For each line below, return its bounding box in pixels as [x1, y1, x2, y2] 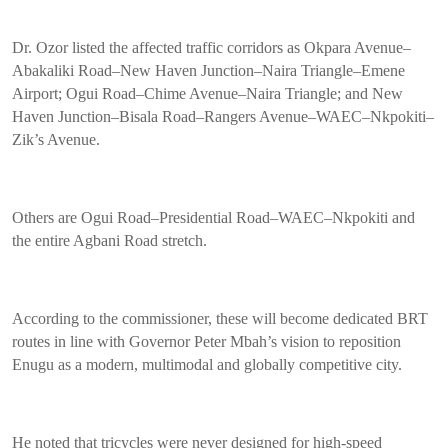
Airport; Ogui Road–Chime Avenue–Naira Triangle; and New [12, 85, 403, 103]
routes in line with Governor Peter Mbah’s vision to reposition [12, 333, 401, 351]
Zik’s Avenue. [12, 131, 100, 149]
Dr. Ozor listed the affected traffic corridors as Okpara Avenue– [12, 39, 411, 57]
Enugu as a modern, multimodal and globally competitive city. [12, 356, 402, 374]
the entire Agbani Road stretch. [12, 232, 207, 250]
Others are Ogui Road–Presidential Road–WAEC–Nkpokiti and [12, 209, 415, 227]
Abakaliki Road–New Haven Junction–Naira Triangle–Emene [12, 62, 405, 80]
